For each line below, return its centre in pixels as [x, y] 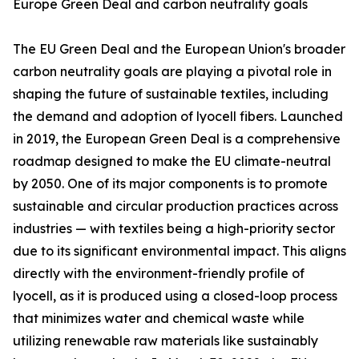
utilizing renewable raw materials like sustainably [165, 341]
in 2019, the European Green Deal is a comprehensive [177, 139]
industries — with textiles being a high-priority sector [174, 229]
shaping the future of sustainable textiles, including [171, 94]
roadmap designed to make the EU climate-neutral [172, 161]
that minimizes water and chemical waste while [159, 319]
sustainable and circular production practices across [175, 206]
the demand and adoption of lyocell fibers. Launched [178, 117]
